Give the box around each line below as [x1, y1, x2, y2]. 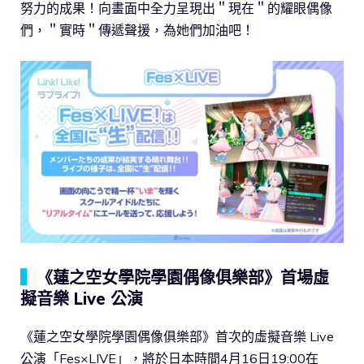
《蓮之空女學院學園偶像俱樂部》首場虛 [37, 266, 329, 288]
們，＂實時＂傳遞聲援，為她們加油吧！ [20, 21, 254, 38]
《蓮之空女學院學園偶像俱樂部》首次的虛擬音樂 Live [20, 327, 334, 344]
